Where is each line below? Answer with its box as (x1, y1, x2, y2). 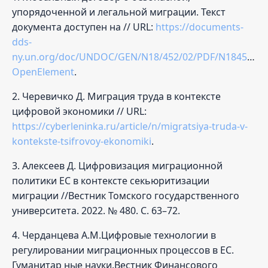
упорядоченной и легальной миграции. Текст (12, 5, 226, 19)
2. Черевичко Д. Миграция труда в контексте (12, 89, 221, 103)
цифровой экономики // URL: (12, 104, 147, 118)
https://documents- (156, 20, 243, 33)
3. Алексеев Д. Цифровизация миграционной (12, 159, 223, 172)
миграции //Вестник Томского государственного (12, 188, 239, 202)
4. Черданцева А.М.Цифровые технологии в (12, 228, 216, 242)
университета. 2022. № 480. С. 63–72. (12, 203, 180, 217)
